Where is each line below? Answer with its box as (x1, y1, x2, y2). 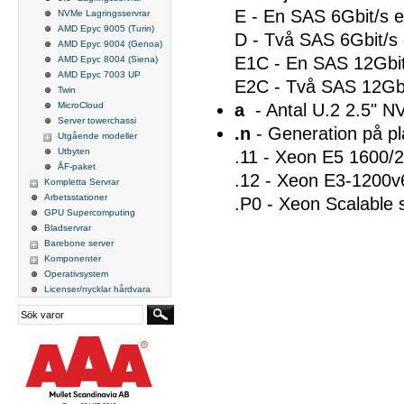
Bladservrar (44, 223, 91, 233)
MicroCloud (58, 100, 104, 110)
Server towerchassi (58, 115, 136, 125)
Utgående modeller (58, 131, 137, 141)
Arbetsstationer (44, 192, 107, 202)
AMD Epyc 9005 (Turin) (58, 23, 154, 33)
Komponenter (44, 253, 101, 263)
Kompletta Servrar (44, 177, 119, 187)
